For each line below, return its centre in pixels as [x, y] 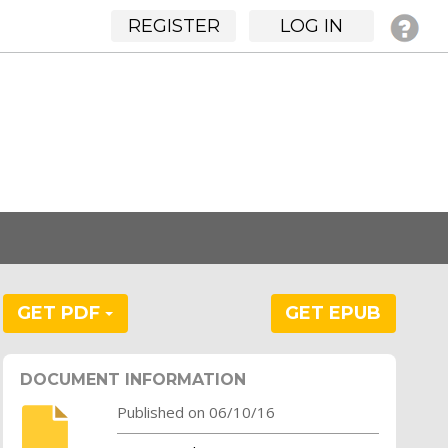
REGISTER [173, 26]
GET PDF [61, 312]
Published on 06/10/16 [195, 411]
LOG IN [311, 26]
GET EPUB [333, 312]
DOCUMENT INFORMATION [132, 379]
